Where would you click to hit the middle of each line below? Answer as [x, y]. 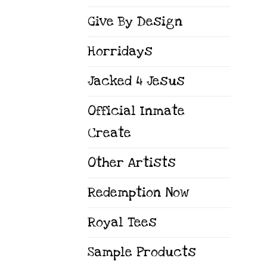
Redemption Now [138, 193]
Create [109, 133]
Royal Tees [122, 223]
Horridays [120, 52]
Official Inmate [136, 111]
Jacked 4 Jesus [136, 82]
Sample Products [142, 253]
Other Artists [132, 163]
